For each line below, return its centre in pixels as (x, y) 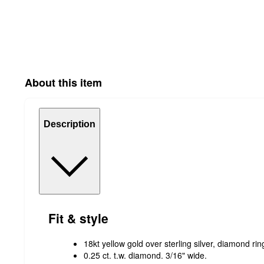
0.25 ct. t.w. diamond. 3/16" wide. (145, 255)
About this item (63, 82)
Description (70, 124)
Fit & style (78, 218)
